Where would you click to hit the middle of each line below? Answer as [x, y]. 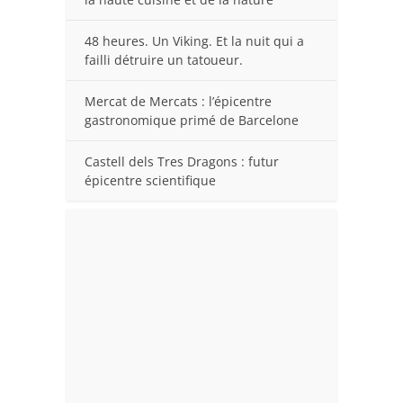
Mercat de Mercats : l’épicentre [178, 101]
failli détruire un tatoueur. [164, 59]
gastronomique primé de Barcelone [192, 120]
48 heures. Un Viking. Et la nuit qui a [194, 40]
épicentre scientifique [150, 180]
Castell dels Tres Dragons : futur [182, 161]
